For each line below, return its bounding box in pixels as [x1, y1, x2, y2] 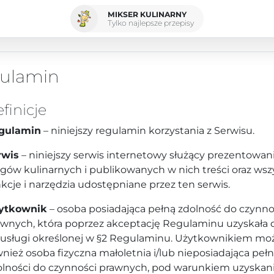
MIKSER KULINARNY [108, 9, 187, 19]
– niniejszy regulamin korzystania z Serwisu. [41, 125, 254, 136]
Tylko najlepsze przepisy [108, 18, 194, 28]
